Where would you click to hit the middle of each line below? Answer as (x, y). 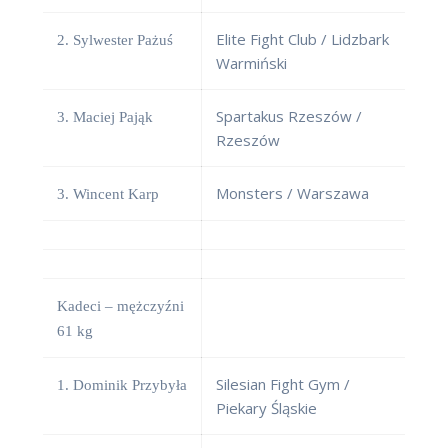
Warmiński (251, 63)
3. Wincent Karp (108, 194)
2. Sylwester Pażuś (115, 40)
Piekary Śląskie (266, 408)
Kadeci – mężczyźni (120, 306)
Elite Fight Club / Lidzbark (302, 39)
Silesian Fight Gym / (283, 384)
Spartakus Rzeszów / (289, 116)
